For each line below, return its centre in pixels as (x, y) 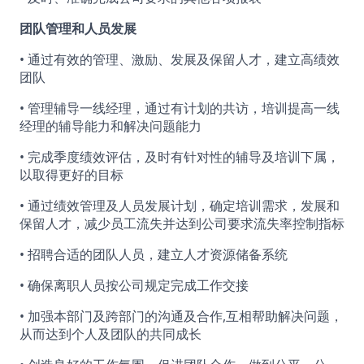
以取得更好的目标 (71, 175)
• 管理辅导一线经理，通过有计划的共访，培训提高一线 (180, 108)
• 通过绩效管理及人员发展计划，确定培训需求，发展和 (180, 206)
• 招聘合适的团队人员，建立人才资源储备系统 (154, 254)
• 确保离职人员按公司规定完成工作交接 (134, 285)
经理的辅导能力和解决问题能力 (110, 126)
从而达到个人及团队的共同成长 (110, 334)
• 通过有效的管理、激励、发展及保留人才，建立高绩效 (180, 59)
